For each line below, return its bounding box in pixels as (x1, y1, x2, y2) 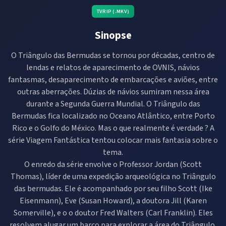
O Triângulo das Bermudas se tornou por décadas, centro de (11, 49, 215, 61)
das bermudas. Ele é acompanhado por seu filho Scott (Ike (14, 183, 212, 194)
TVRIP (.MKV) (96, 7, 130, 15)
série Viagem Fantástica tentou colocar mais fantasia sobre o (8, 134, 218, 146)
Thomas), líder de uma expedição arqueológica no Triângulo (10, 171, 216, 182)
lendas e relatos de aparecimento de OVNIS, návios (26, 62, 200, 73)
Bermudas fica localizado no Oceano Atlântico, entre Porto (11, 110, 215, 122)
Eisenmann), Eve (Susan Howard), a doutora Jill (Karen (19, 195, 207, 206)
